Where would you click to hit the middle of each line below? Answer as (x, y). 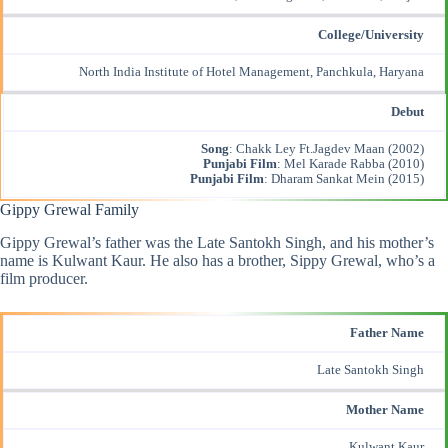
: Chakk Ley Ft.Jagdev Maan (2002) (326, 148)
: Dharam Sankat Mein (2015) (344, 178)
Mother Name (385, 409)
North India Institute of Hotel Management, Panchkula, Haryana (251, 71)
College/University (371, 34)
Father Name (387, 332)
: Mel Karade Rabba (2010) (350, 163)
